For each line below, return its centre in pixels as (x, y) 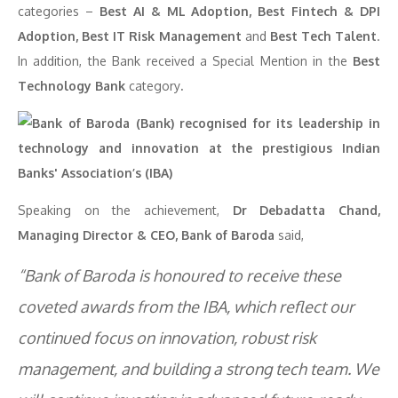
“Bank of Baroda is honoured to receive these (179, 275)
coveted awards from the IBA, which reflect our (186, 306)
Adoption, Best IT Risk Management (130, 36)
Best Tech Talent (323, 36)
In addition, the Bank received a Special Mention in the (185, 61)
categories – (59, 11)
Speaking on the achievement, (125, 210)
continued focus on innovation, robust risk (167, 338)
